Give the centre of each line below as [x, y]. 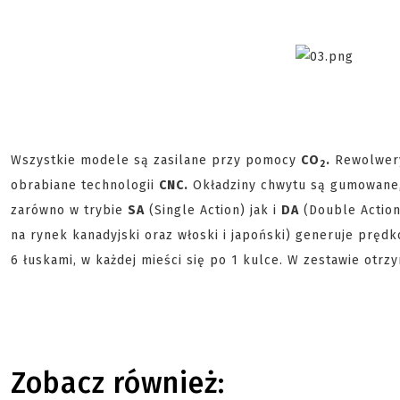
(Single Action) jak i [213, 210]
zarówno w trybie [69, 210]
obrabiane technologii [85, 185]
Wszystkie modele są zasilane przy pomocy [156, 160]
